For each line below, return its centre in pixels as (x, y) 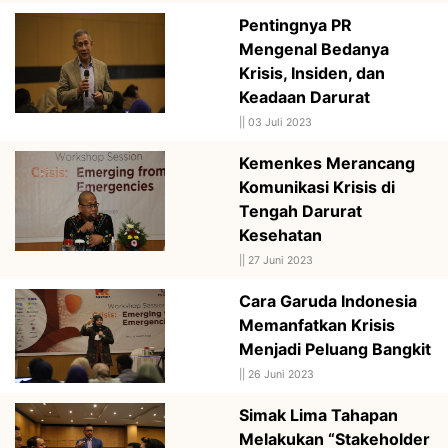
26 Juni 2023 (281, 374)
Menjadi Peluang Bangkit (335, 348)
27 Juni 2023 (280, 260)
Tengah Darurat (300, 210)
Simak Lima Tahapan (318, 414)
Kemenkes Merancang (327, 162)
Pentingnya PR (295, 24)
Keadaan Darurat (304, 96)
